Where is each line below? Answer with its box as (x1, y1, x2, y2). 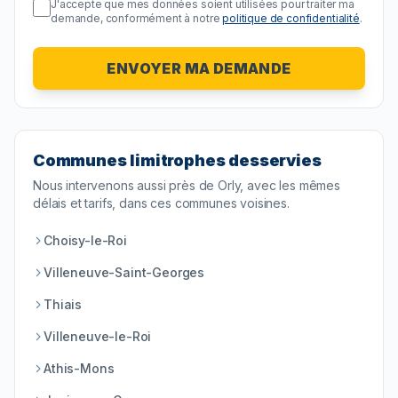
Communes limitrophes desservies (33, 151, 322, 171)
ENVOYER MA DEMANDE (107, 60, 291, 78)
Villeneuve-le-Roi (44, 329, 152, 345)
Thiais (44, 297, 83, 313)
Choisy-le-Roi (44, 233, 127, 249)
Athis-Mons (44, 361, 115, 377)
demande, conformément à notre (51, 12, 220, 26)
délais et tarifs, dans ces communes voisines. (33, 195, 290, 211)
